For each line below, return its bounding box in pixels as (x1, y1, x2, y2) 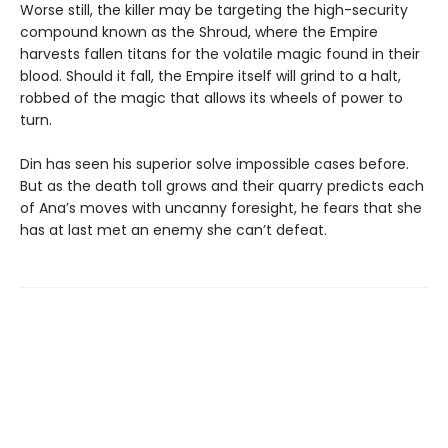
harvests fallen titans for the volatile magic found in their (20, 43, 420, 64)
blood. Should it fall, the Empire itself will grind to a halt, (20, 65, 401, 86)
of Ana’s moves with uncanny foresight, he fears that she (20, 197, 422, 218)
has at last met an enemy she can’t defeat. (20, 219, 327, 240)
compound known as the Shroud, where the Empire (20, 21, 378, 42)
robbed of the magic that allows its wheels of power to (20, 87, 403, 108)
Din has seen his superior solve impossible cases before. (20, 153, 409, 174)
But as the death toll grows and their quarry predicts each (20, 175, 424, 196)
